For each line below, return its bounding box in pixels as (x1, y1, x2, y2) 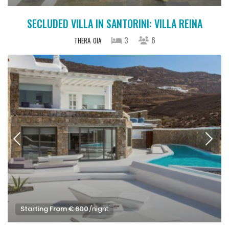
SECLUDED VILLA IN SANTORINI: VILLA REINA (27, 16, 202, 31)
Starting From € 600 (20, 203, 89, 214)
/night (87, 203, 109, 214)
